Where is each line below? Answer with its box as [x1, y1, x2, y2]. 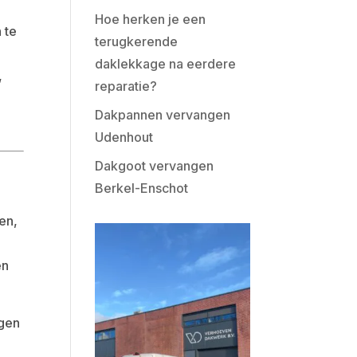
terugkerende [95, 33, 178, 49]
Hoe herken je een [95, 10, 206, 27]
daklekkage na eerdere [95, 55, 237, 72]
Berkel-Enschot [95, 179, 189, 196]
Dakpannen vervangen [95, 106, 231, 123]
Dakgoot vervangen [95, 157, 214, 174]
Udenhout [95, 128, 154, 145]
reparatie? [95, 77, 158, 94]
